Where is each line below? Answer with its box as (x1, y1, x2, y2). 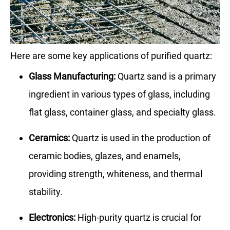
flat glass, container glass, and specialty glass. (29, 107, 216, 118)
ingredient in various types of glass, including (29, 89, 210, 100)
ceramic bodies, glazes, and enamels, (29, 150, 181, 162)
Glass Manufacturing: (29, 71, 116, 82)
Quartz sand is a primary (116, 71, 216, 82)
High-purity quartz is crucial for (75, 212, 201, 223)
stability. (29, 186, 63, 198)
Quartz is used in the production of (70, 132, 210, 144)
